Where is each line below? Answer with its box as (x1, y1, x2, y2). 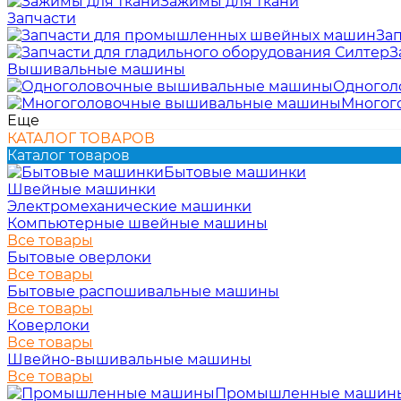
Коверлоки (7, 317, 90, 334)
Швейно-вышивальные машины (7, 351, 252, 368)
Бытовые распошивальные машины (7, 283, 279, 300)
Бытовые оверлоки (7, 249, 151, 266)
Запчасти (7, 10, 76, 27)
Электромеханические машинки (7, 198, 252, 215)
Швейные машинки (7, 181, 156, 198)
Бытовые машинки (164, 164, 306, 181)
